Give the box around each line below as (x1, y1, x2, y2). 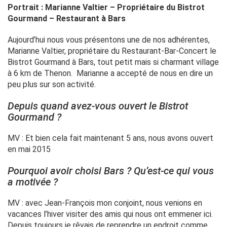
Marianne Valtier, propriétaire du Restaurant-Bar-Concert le (8, 46, 216, 56)
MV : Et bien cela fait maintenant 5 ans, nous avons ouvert (8, 133, 213, 143)
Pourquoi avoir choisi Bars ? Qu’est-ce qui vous (8, 165, 214, 177)
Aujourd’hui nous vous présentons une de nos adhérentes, (8, 35, 210, 45)
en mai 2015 (8, 144, 51, 155)
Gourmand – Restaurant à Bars (8, 14, 126, 24)
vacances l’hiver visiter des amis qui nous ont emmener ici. (8, 209, 213, 219)
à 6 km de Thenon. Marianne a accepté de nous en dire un (8, 68, 213, 79)
